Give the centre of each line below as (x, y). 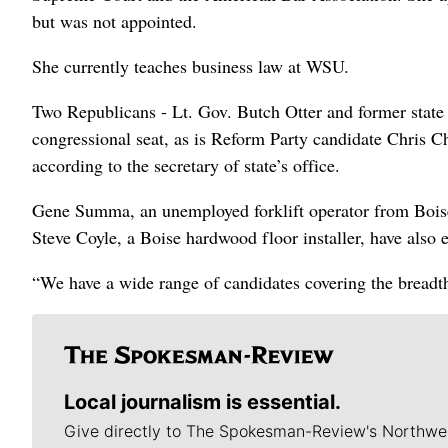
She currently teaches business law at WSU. (190, 66)
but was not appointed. (114, 21)
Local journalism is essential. (202, 402)
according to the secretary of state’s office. (186, 165)
